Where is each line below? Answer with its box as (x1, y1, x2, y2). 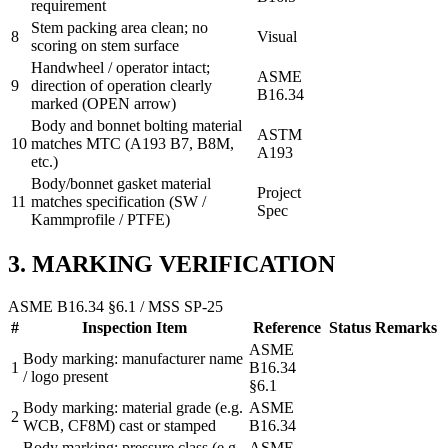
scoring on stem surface (31, 36, 179, 54)
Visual (257, 27, 297, 45)
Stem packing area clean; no (31, 18, 208, 36)
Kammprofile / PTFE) (31, 210, 170, 228)
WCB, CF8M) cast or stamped (23, 417, 216, 435)
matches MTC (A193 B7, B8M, (31, 134, 234, 152)
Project (257, 183, 301, 201)
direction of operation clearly (31, 76, 212, 94)
